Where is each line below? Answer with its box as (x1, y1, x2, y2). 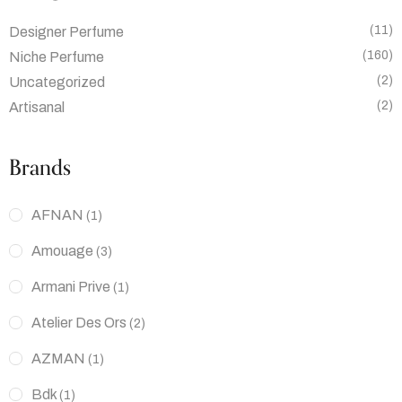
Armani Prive (31, 278, 110, 294)
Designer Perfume (9, 23, 124, 39)
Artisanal (9, 99, 65, 115)
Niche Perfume (9, 48, 104, 65)
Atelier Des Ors (31, 314, 127, 330)
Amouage (31, 242, 93, 258)
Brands (9, 150, 71, 186)
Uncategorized (9, 74, 105, 90)
